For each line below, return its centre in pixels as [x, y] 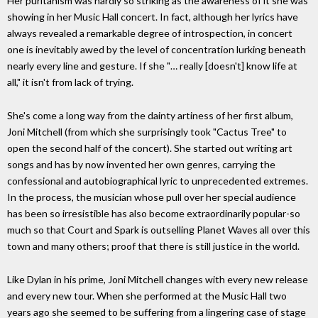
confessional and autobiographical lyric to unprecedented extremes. [158, 180]
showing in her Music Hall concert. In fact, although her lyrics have [153, 17]
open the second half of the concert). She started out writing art [150, 148]
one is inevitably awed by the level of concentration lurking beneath [157, 50]
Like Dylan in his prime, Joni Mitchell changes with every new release [158, 279]
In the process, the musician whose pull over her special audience [152, 197]
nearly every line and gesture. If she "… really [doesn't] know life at [152, 66]
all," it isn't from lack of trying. [70, 82]
